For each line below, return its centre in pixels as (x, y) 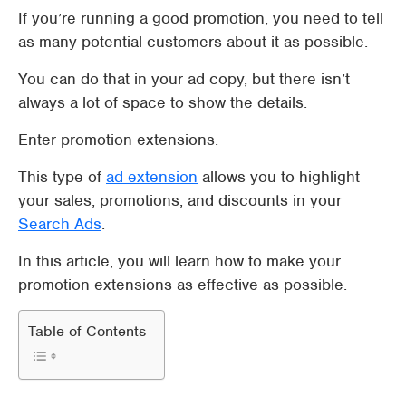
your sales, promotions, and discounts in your (180, 200)
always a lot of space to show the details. (163, 102)
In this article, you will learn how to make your (179, 261)
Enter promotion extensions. (118, 140)
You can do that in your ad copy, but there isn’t (184, 79)
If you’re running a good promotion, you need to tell (201, 18)
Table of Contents (87, 331)
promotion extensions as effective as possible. (183, 285)
